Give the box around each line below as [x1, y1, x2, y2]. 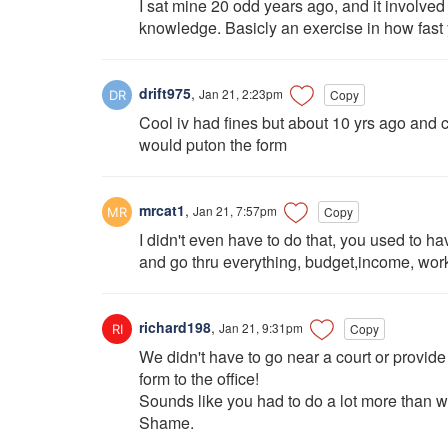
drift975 [135, 82, 191, 103]
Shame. [139, 411, 194, 435]
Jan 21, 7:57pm [193, 201, 277, 219]
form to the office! [139, 367, 259, 391]
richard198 [135, 316, 211, 337]
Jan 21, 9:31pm [219, 318, 303, 336]
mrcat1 [135, 199, 185, 220]
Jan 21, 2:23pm [199, 84, 283, 102]
